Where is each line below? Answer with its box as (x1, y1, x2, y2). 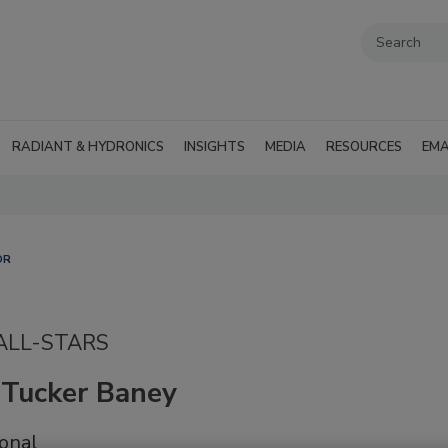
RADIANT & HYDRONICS (12, 138, 164, 156)
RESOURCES (326, 138, 402, 156)
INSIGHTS (184, 138, 245, 156)
